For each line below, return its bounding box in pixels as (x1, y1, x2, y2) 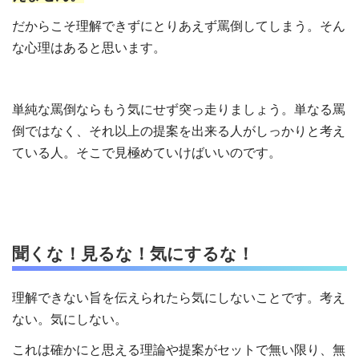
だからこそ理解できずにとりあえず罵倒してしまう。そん (12, 19, 345, 34)
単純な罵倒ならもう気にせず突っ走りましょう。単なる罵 (12, 102, 345, 116)
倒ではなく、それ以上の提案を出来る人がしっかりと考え (12, 123, 345, 138)
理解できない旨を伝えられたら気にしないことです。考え (12, 290, 345, 305)
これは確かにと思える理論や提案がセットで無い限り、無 (12, 343, 345, 357)
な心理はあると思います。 (12, 41, 166, 55)
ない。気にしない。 (12, 312, 127, 326)
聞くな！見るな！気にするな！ (12, 244, 254, 264)
